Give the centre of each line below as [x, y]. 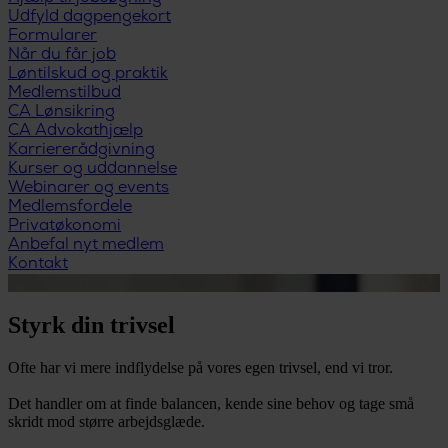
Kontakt [38, 264]
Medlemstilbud [64, 93]
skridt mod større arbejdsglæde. [106, 421]
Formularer [52, 36]
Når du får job [62, 55]
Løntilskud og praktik [88, 74]
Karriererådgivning [81, 150]
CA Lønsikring [61, 112]
